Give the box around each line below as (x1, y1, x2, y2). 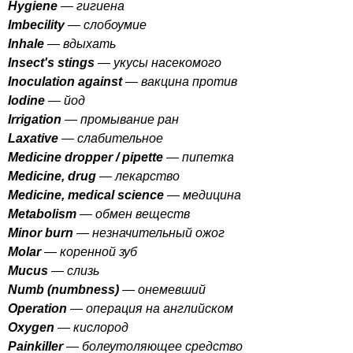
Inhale (8, 37, 44, 50)
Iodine (8, 94, 45, 107)
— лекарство (96, 169, 180, 183)
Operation (8, 302, 67, 315)
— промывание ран (65, 113, 179, 126)
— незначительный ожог (73, 226, 225, 240)
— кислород (58, 321, 128, 334)
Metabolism (8, 207, 76, 221)
